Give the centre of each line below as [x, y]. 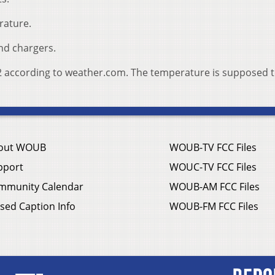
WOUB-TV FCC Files [213, 148]
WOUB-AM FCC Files [215, 187]
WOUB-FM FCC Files [214, 207]
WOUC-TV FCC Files [213, 167]
